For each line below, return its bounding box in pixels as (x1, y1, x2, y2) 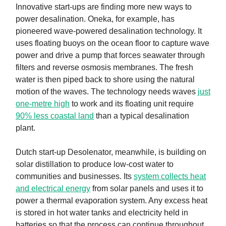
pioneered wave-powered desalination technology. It (16, 27, 202, 36)
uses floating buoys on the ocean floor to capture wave (16, 39, 209, 48)
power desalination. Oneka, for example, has (16, 15, 175, 24)
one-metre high (16, 99, 70, 108)
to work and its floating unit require (70, 99, 194, 108)
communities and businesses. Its (16, 172, 134, 181)
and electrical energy (16, 184, 90, 193)
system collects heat (134, 172, 206, 181)
